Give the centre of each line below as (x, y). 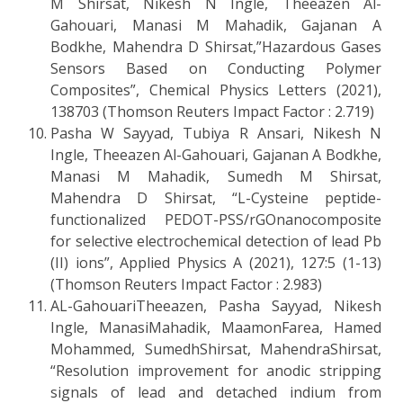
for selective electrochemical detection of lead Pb (216, 241)
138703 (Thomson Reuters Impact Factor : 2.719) (212, 111)
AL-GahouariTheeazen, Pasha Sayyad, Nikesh (216, 305)
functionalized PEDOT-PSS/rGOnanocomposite (216, 219)
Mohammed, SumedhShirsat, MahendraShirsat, (216, 349)
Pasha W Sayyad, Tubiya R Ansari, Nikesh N (216, 133)
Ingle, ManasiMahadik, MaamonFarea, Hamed (216, 327)
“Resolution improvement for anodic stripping (216, 370)
